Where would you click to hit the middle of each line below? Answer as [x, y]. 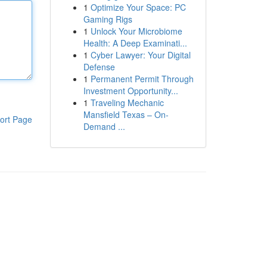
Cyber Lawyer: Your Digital [140, 55]
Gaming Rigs [108, 19]
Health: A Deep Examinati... [135, 43]
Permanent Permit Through [142, 79]
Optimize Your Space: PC [138, 7]
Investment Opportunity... [131, 91]
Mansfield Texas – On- [126, 114]
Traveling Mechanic [127, 103]
